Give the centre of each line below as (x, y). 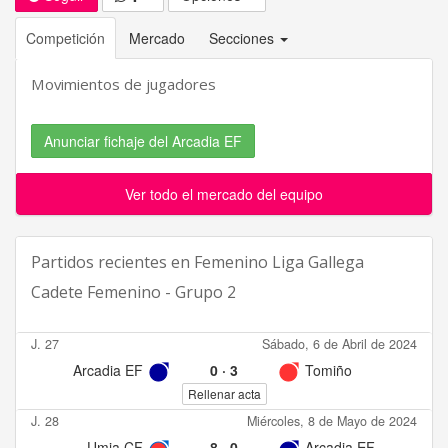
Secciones (243, 38)
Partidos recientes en (112, 262)
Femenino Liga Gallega (279, 262)
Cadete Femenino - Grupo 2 (133, 292)
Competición (65, 38)
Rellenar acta (224, 394)
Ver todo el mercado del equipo (224, 194)
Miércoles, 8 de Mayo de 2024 (332, 421)
